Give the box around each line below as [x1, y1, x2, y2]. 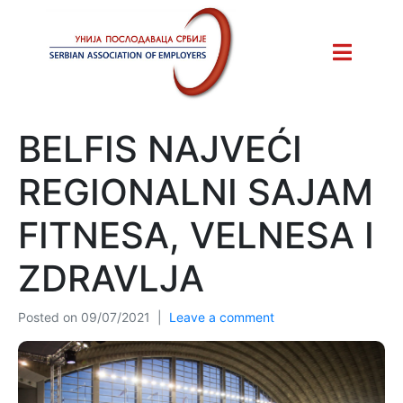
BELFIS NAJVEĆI [18, 126, 302, 171]
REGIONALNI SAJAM [18, 169, 373, 214]
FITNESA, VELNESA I [18, 212, 374, 257]
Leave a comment [169, 309, 274, 325]
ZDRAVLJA [18, 255, 204, 300]
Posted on [18, 309, 81, 325]
